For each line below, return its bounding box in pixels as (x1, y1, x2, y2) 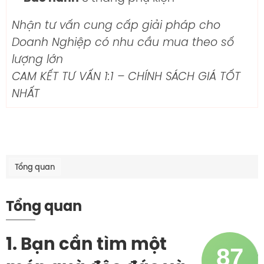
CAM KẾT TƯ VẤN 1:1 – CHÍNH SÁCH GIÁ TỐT (12, 68, 240, 84)
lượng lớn (12, 51, 63, 67)
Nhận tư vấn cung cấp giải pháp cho (12, 17, 220, 33)
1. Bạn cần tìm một (6, 233, 167, 255)
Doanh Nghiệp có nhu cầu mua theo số (12, 34, 234, 50)
